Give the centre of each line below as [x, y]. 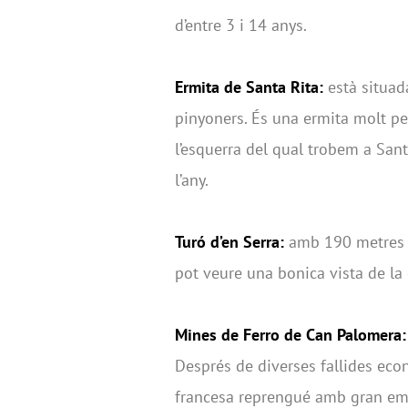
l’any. [192, 179]
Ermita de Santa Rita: [251, 87]
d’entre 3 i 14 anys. [241, 25]
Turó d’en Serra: [229, 241]
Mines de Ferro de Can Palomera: [291, 334]
